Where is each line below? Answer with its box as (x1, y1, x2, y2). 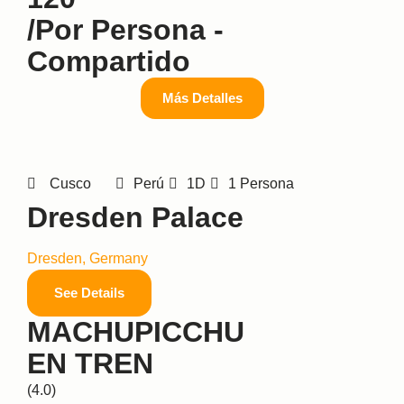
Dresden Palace (27, 200, 243, 234)
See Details (54, 284, 124, 300)
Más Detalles (161, 89, 243, 106)
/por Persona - (27, 13, 224, 46)
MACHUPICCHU (27, 315, 244, 348)
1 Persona (227, 175, 294, 191)
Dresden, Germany (27, 250, 148, 266)
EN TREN (27, 346, 153, 380)
